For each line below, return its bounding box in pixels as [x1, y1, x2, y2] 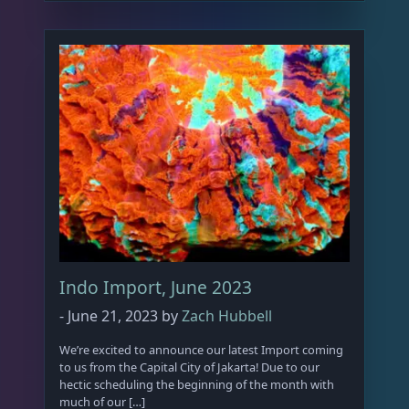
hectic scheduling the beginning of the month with [59, 376, 334, 393]
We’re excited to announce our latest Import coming [59, 341, 343, 359]
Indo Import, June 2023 [59, 275, 252, 300]
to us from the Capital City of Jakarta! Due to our [59, 359, 320, 376]
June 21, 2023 [68, 306, 158, 327]
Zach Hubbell [182, 306, 272, 327]
